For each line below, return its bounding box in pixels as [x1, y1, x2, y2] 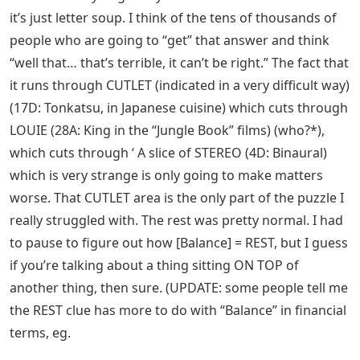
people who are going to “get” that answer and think [10, 31, 329, 50]
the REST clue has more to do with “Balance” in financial [10, 301, 346, 320]
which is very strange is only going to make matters [10, 166, 323, 185]
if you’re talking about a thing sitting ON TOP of [10, 256, 299, 275]
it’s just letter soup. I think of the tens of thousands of [10, 9, 337, 27]
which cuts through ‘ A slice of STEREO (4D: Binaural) [10, 144, 327, 162]
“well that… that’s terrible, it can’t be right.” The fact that [10, 54, 349, 72]
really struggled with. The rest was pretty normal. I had [10, 211, 343, 230]
